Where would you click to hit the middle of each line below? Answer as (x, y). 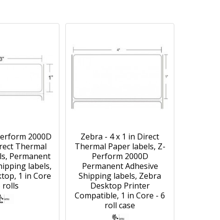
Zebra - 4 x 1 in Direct (120, 137)
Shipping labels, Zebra (120, 176)
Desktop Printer (120, 186)
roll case (120, 205)
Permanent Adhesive (120, 166)
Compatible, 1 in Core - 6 (120, 195)
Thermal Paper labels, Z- (120, 146)
